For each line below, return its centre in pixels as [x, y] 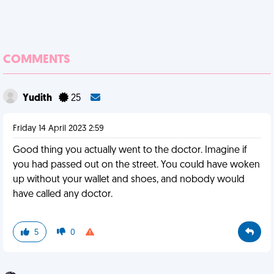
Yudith [38, 98]
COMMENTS [37, 60]
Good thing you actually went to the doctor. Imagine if [130, 150]
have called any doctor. [63, 194]
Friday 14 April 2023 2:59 [58, 129]
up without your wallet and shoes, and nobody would [129, 180]
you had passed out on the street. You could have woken [136, 165]
